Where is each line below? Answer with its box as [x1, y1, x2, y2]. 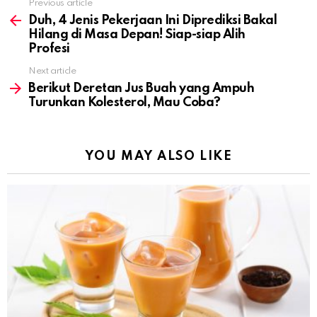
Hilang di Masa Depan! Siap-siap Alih [28, 28, 246, 42]
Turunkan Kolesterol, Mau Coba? [28, 96, 221, 110]
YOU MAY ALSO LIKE [84, 150, 233, 163]
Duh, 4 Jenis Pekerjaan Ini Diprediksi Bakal [28, 14, 277, 28]
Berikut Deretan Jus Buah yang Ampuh [28, 82, 255, 96]
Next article [28, 67, 76, 76]
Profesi [28, 42, 70, 56]
